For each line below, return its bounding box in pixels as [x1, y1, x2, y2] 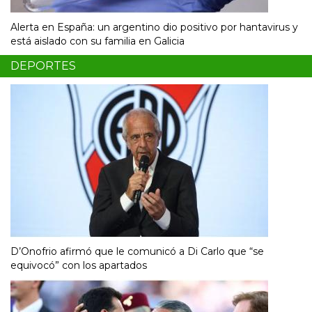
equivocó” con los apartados [10, 259, 147, 272]
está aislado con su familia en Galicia [10, 35, 185, 48]
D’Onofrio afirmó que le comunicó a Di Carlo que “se [10, 245, 264, 258]
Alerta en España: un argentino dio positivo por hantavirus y [10, 21, 298, 34]
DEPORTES [10, 59, 76, 73]
